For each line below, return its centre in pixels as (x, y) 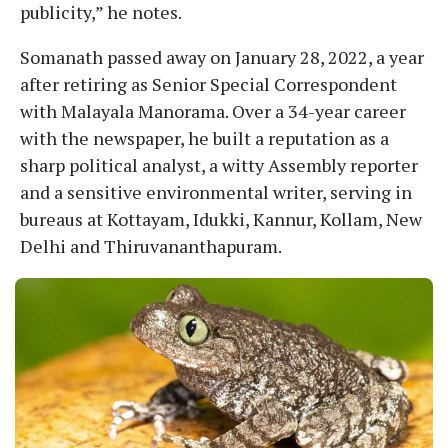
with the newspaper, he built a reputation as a (204, 137)
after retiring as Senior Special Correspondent (208, 83)
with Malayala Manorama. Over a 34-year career (213, 110)
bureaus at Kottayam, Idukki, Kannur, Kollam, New (221, 218)
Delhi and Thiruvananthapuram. (151, 245)
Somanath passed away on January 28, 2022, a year (222, 56)
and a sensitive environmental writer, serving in (216, 191)
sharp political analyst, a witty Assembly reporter (219, 164)
